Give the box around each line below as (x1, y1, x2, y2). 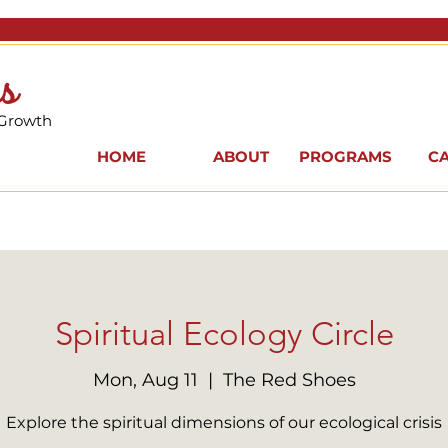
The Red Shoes (222, 368, 356, 391)
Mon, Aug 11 (92, 368, 198, 391)
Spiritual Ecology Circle (54, 315, 394, 354)
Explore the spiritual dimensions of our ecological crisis (6, 412, 442, 432)
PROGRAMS (299, 147, 392, 167)
